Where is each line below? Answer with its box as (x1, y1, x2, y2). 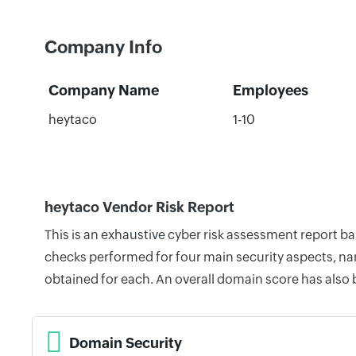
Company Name (48, 82, 159, 99)
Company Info (44, 37, 162, 57)
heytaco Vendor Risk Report (44, 199, 234, 215)
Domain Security (69, 334, 182, 351)
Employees (232, 82, 308, 99)
